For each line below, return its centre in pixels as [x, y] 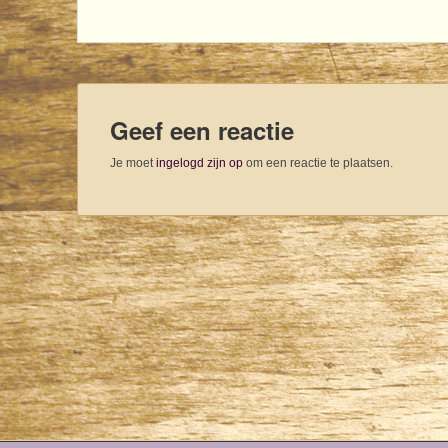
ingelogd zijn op [199, 162]
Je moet [133, 162]
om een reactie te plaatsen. [318, 162]
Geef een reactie [202, 129]
